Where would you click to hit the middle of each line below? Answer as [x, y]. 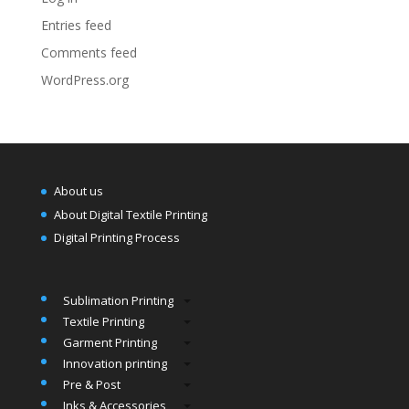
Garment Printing [110, 342]
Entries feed [76, 25]
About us [78, 191]
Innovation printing [115, 363]
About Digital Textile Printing [130, 214]
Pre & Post [92, 384]
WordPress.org [84, 80]
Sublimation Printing [119, 300]
